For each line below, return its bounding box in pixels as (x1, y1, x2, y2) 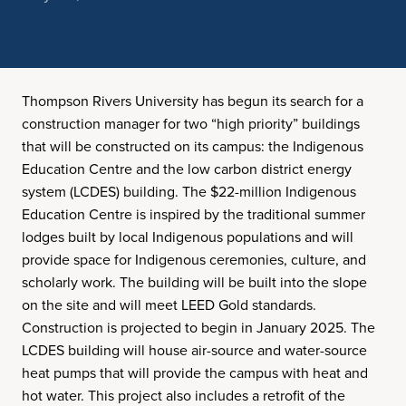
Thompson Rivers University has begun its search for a (22, 91, 363, 111)
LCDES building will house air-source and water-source (22, 340, 367, 361)
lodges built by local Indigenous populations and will (22, 227, 353, 247)
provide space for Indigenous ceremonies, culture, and (22, 249, 366, 270)
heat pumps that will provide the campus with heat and (22, 362, 368, 383)
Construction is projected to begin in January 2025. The (22, 317, 375, 338)
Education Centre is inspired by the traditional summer (22, 204, 365, 225)
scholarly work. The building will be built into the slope (22, 272, 367, 293)
